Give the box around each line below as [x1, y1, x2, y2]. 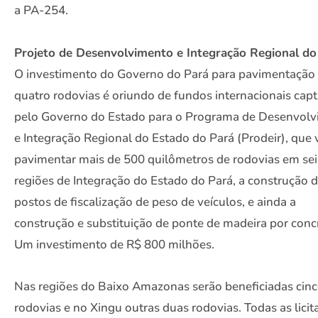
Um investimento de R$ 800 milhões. [14, 236, 214, 253]
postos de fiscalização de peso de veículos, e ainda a [14, 193, 296, 210]
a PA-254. [14, 2, 68, 19]
